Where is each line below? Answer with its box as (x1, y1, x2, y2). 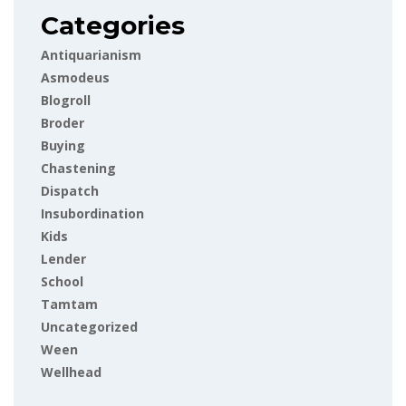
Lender (41, 250, 86, 268)
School (41, 273, 83, 291)
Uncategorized (41, 318, 138, 336)
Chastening (41, 159, 116, 178)
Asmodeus (41, 69, 110, 87)
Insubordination (41, 205, 144, 223)
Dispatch (41, 182, 99, 200)
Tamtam (41, 295, 98, 314)
